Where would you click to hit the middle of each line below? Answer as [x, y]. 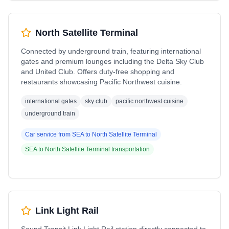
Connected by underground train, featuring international [111, 51]
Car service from [49, 134]
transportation [130, 149]
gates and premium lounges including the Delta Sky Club [112, 61]
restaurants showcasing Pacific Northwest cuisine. [101, 82]
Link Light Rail [67, 211]
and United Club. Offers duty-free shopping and [98, 72]
